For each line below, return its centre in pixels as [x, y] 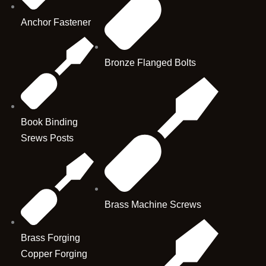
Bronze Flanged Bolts [150, 63]
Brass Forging [51, 238]
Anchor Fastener [56, 23]
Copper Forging [54, 254]
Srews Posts [47, 138]
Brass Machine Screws [153, 205]
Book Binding [50, 122]
